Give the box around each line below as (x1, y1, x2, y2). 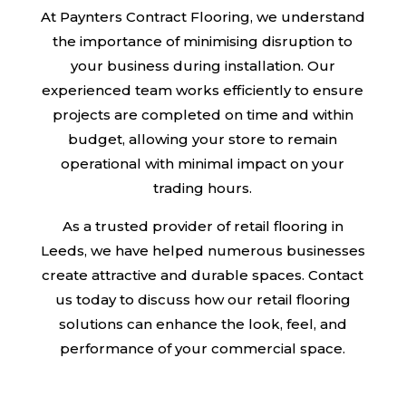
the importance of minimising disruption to (53, 32, 353, 50)
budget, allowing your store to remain (68, 130, 338, 148)
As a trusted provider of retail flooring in (62, 217, 343, 235)
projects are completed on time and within (52, 105, 353, 123)
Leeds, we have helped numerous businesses (40, 241, 365, 259)
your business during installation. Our (70, 56, 335, 74)
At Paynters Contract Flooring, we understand (40, 7, 365, 25)
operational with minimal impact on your (61, 154, 345, 172)
